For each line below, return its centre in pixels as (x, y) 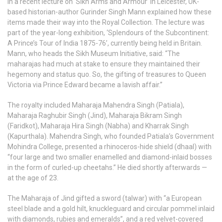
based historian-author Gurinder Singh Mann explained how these (110, 12)
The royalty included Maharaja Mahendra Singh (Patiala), (96, 105)
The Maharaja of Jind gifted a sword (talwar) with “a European (105, 198)
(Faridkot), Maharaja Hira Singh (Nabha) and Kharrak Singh (98, 126)
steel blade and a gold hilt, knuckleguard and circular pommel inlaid (111, 208)
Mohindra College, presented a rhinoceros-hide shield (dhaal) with (110, 146)
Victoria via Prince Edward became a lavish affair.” (85, 84)
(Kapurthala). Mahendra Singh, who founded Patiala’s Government (111, 136)
